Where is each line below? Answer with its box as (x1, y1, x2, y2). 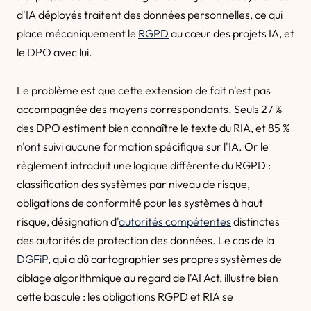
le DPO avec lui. (17, 45, 92, 59)
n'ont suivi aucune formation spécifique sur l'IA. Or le (17, 140, 269, 153)
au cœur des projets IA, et (169, 26, 294, 40)
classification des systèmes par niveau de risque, (17, 177, 250, 191)
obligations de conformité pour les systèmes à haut (17, 196, 263, 210)
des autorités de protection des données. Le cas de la (17, 233, 274, 247)
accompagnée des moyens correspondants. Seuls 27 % (17, 102, 283, 116)
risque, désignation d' (17, 215, 119, 228)
